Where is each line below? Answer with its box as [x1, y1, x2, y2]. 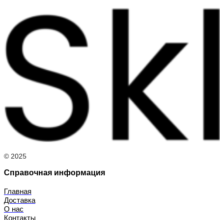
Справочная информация [4, 168, 105, 177]
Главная [4, 187, 31, 195]
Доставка [4, 195, 35, 204]
